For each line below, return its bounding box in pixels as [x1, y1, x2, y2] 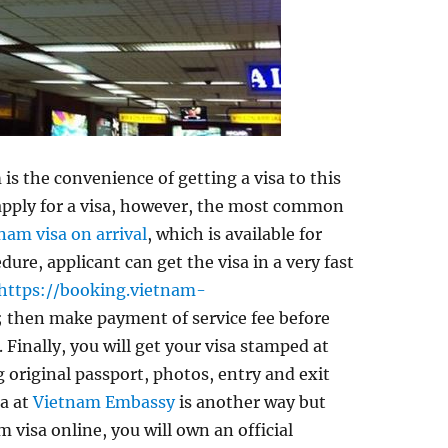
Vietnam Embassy [33, 392, 176, 412]
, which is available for [147, 224, 323, 244]
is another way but [175, 392, 327, 412]
